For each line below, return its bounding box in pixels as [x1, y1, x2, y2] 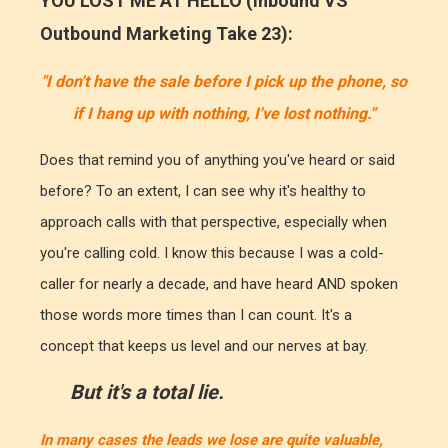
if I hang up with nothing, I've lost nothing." [73, 103, 375, 123]
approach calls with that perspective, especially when [40, 212, 387, 231]
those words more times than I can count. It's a [40, 305, 352, 324]
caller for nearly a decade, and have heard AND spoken [40, 274, 398, 293]
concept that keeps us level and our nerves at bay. [40, 336, 368, 355]
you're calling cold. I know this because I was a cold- [40, 243, 384, 262]
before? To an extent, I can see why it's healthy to [40, 181, 366, 200]
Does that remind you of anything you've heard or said [40, 150, 395, 169]
